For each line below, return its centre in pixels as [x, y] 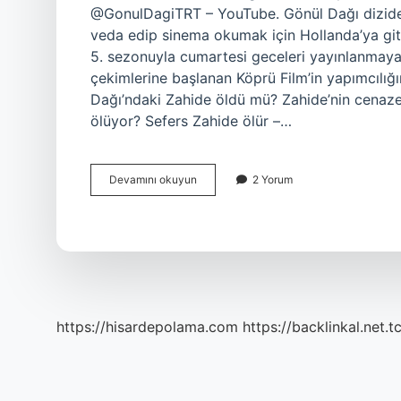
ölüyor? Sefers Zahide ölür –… [191, 121]
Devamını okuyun [153, 179]
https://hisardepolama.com [147, 327]
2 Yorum [273, 179]
